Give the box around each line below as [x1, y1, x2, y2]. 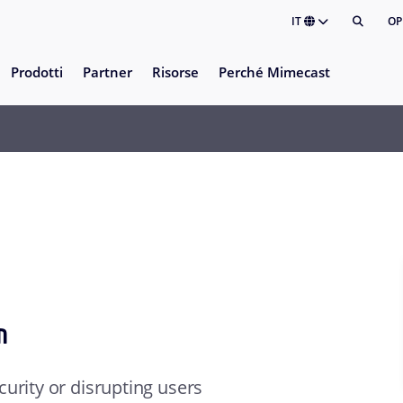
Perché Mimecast [218, 63, 330, 82]
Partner [82, 63, 132, 82]
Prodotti [10, 63, 63, 82]
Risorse [151, 63, 199, 82]
